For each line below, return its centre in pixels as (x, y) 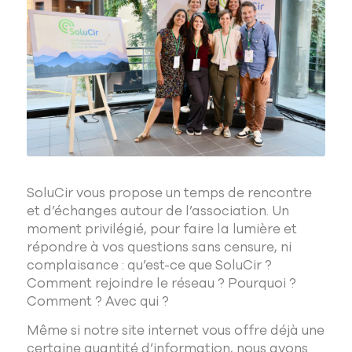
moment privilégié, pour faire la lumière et (161, 229)
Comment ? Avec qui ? (97, 301)
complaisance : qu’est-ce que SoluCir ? (149, 265)
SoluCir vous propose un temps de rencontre (169, 192)
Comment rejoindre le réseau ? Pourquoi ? (161, 283)
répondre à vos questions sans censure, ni (159, 247)
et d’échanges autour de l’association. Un (158, 211)
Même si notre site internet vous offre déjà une (175, 330)
